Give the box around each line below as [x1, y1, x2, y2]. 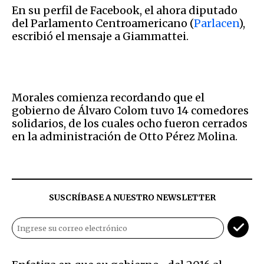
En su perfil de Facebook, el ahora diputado [12, 3, 237, 17]
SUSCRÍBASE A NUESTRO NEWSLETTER [48, 192, 216, 203]
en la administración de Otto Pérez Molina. [12, 129, 237, 143]
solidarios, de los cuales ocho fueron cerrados [12, 116, 247, 130]
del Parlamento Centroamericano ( [12, 16, 194, 30]
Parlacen [194, 16, 239, 30]
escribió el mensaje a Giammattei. [12, 29, 189, 43]
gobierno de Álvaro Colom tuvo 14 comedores [12, 103, 249, 117]
